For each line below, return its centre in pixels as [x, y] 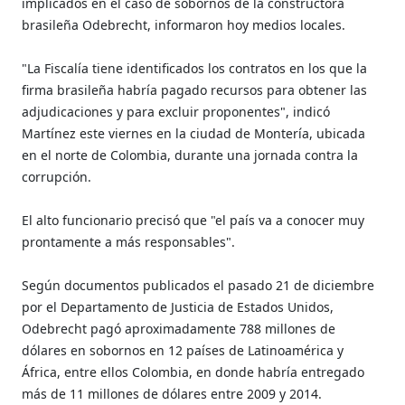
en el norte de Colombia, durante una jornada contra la [190, 155]
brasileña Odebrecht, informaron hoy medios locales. [184, 24]
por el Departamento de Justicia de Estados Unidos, [178, 306]
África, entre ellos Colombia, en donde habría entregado [193, 372]
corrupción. [57, 176]
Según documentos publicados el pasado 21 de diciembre [198, 285]
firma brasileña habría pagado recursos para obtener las [195, 89]
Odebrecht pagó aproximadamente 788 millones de [179, 328]
